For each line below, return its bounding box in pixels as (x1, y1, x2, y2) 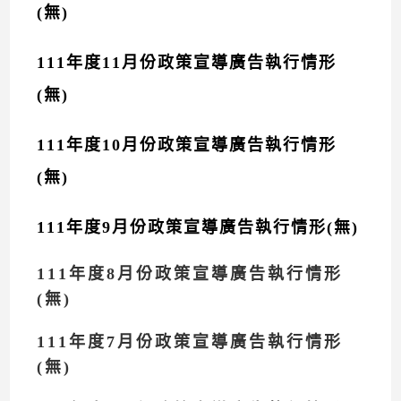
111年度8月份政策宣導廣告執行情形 (37, 265, 344, 283)
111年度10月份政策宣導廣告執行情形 (37, 136, 337, 154)
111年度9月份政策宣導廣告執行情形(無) (37, 218, 360, 236)
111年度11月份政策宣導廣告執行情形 (37, 54, 337, 72)
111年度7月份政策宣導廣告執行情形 (37, 333, 344, 351)
